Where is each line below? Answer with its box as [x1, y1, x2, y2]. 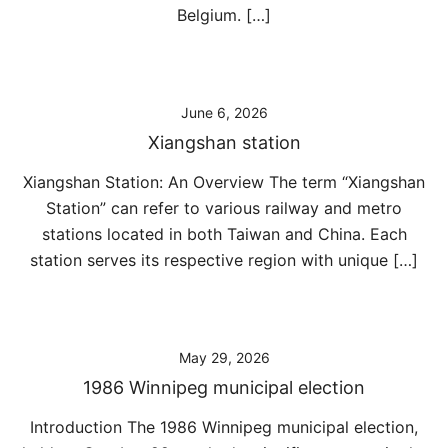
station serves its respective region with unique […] [30, 250, 418, 270]
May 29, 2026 [178, 349, 270, 366]
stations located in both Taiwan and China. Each [41, 224, 407, 244]
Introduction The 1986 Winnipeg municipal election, [30, 417, 418, 437]
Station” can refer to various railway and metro [46, 198, 402, 218]
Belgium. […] [177, 5, 271, 25]
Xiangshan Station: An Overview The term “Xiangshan [23, 172, 425, 192]
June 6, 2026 [180, 104, 268, 121]
